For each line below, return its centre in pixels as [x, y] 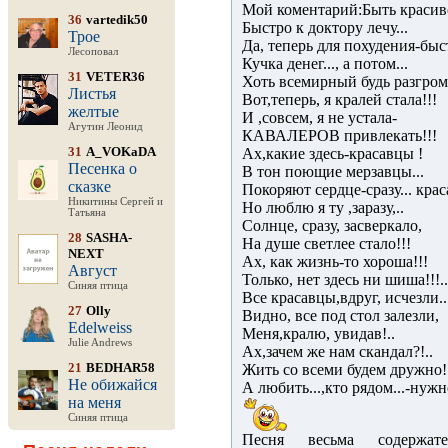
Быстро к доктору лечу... [325, 27]
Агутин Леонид [105, 126]
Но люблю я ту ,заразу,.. [323, 207]
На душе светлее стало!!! [326, 243]
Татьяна [87, 212]
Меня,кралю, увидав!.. [318, 333]
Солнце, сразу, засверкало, [332, 225]
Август [92, 270]
